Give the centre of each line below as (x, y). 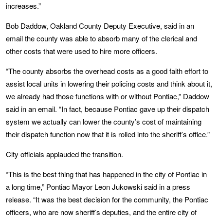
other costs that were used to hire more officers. (82, 51)
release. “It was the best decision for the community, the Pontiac (107, 199)
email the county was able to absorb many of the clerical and (101, 38)
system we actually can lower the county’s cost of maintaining (104, 121)
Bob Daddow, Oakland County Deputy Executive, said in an (100, 25)
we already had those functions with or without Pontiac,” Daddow (108, 96)
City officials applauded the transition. (64, 154)
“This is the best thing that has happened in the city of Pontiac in (106, 174)
